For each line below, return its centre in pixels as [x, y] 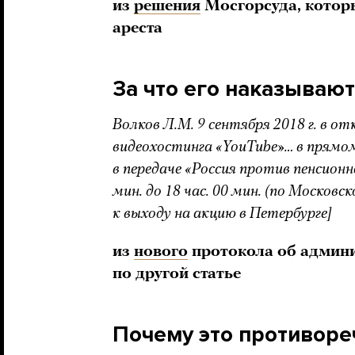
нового [161, 252]
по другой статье [177, 274]
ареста [137, 28]
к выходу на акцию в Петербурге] [222, 214]
